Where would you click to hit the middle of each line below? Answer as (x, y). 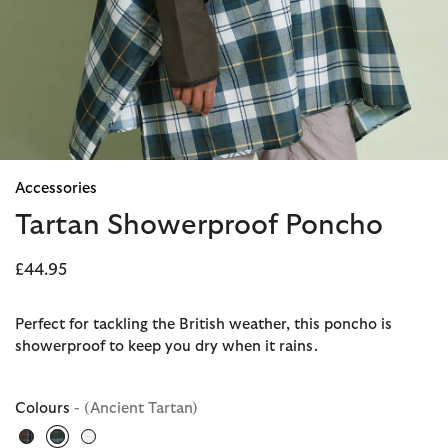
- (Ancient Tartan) (136, 408)
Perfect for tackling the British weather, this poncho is (203, 324)
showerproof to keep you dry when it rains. (166, 346)
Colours (44, 408)
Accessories (56, 188)
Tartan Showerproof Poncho (199, 225)
